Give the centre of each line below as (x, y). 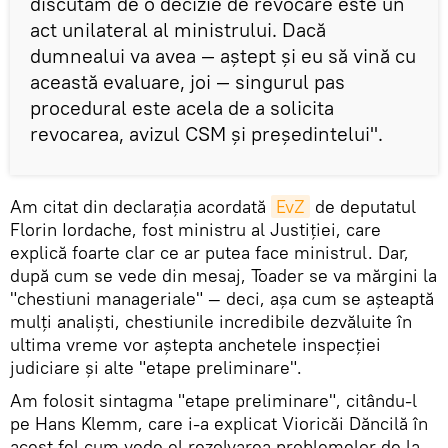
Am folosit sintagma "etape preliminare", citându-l (213, 401)
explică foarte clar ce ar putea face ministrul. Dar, (209, 253)
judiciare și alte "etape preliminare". (156, 368)
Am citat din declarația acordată (140, 207)
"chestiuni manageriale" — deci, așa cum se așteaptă (222, 299)
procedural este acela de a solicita (182, 108)
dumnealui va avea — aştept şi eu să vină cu (223, 56)
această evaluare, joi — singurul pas (187, 82)
